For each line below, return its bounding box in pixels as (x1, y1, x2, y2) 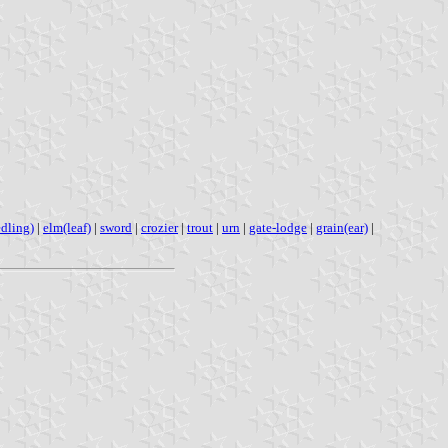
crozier (141, 219, 178, 235)
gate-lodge (249, 219, 307, 235)
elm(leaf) (43, 219, 91, 235)
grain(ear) (316, 219, 368, 235)
